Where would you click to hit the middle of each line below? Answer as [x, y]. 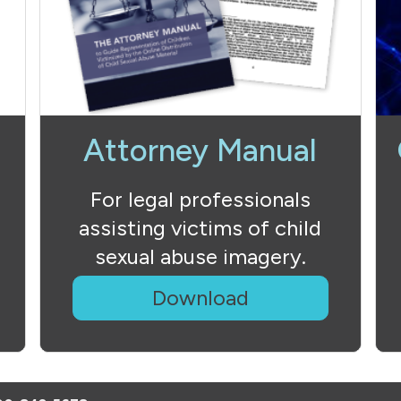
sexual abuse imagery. [200, 256]
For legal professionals [200, 199]
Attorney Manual [200, 150]
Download [200, 298]
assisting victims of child [200, 228]
